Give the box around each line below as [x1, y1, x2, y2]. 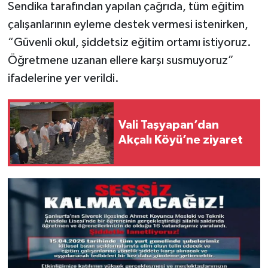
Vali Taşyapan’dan [118, 119, 219, 132]
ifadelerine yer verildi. [7, 72, 119, 85]
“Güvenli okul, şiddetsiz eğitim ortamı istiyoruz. [7, 36, 251, 49]
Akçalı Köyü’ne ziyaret [118, 134, 243, 147]
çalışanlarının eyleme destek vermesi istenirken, [7, 19, 248, 31]
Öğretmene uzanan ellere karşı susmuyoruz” [7, 54, 234, 67]
